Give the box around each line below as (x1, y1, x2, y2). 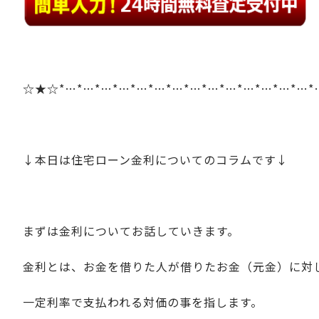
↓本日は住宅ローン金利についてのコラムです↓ (23, 150, 300, 168)
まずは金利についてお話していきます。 (23, 221, 239, 239)
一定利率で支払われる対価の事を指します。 (23, 293, 263, 310)
